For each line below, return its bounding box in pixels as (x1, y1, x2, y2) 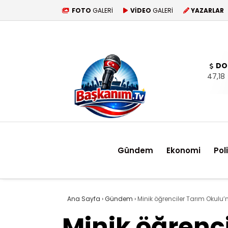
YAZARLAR (191, 6, 224, 15)
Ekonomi (166, 145, 201, 156)
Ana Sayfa (67, 194, 100, 203)
